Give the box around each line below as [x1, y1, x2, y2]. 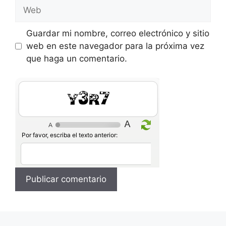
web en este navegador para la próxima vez [26, 40, 204, 51]
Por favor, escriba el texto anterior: [22, 131, 118, 139]
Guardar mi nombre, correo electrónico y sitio [26, 28, 209, 38]
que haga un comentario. [26, 53, 127, 64]
